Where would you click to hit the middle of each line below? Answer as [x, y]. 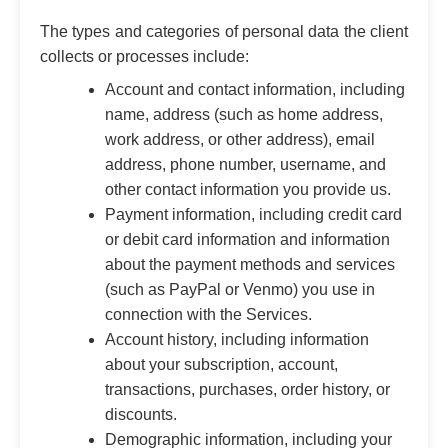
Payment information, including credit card [253, 214]
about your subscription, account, [221, 364]
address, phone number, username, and [245, 164]
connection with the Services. [208, 314]
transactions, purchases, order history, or [247, 389]
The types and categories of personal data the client [224, 31]
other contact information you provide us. [248, 189]
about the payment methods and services [250, 264]
